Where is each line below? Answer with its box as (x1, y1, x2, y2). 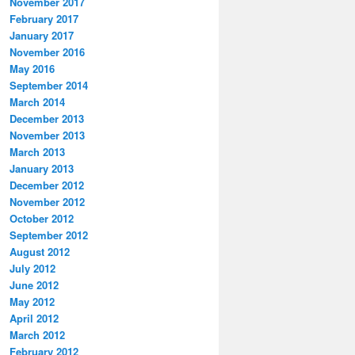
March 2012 (10, 327, 65, 343)
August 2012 (10, 244, 70, 260)
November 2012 (10, 194, 85, 210)
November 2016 (10, 44, 85, 60)
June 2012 (10, 277, 59, 293)
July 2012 (10, 261, 55, 277)
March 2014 (10, 94, 65, 110)
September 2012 (10, 227, 88, 243)
